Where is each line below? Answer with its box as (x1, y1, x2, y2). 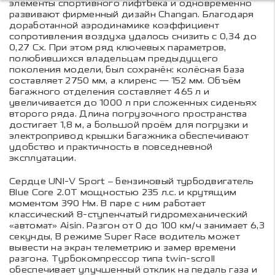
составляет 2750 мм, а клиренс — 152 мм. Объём (9, 76, 241, 87)
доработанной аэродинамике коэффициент (9, 20, 220, 31)
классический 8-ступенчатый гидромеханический (9, 209, 248, 220)
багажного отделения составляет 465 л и (9, 87, 210, 98)
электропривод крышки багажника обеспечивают (9, 131, 249, 142)
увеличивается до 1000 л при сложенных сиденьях (9, 98, 257, 109)
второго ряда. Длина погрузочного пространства (9, 109, 247, 120)
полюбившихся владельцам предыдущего (9, 53, 219, 64)
